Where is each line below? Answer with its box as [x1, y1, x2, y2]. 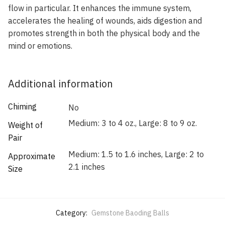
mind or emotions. [8, 40, 72, 51]
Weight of [8, 120, 43, 130]
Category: [56, 208, 89, 217]
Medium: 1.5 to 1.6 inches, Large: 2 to [68, 149, 204, 159]
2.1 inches [68, 161, 105, 172]
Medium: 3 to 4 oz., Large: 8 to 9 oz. [68, 118, 197, 128]
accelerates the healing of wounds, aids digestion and [8, 15, 202, 26]
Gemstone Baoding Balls [91, 208, 169, 217]
